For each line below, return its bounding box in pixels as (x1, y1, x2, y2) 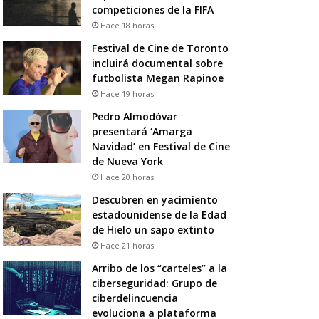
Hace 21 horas (100, 239, 154, 251)
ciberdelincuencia (91, 291, 178, 305)
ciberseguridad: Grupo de (91, 276, 217, 290)
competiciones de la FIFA (91, 2, 214, 16)
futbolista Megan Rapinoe (91, 70, 226, 85)
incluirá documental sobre (91, 56, 223, 70)
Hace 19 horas (100, 88, 154, 99)
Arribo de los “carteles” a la (91, 261, 227, 275)
